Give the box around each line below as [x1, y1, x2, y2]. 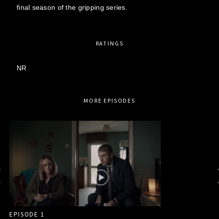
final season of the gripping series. [16, 3, 128, 11]
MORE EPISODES [83, 96, 135, 104]
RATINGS [95, 39, 124, 47]
